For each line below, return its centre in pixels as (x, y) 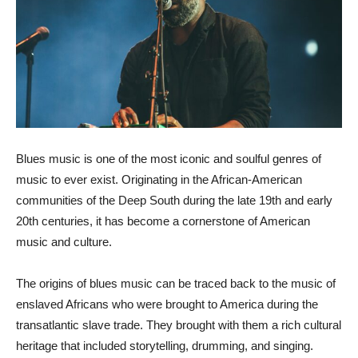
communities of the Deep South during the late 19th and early (174, 200)
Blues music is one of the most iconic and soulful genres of (169, 158)
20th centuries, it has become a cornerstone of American (163, 221)
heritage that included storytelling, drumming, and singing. (165, 345)
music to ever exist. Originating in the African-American (159, 179)
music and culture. (64, 241)
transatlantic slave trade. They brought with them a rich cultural (179, 324)
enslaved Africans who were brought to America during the (167, 304)
